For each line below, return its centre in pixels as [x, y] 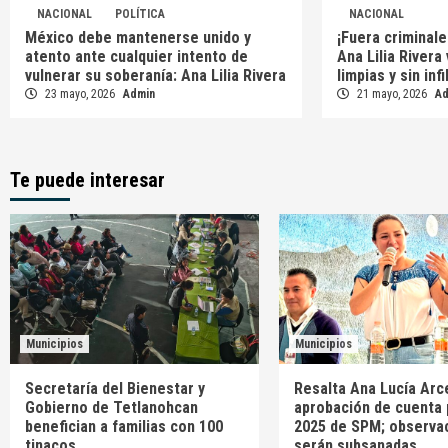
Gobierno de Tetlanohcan [111, 408]
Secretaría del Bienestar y [115, 389]
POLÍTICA [140, 14]
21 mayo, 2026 [392, 94]
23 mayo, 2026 [80, 94]
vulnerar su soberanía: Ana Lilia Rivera [155, 76]
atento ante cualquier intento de [136, 57]
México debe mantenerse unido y [138, 38]
